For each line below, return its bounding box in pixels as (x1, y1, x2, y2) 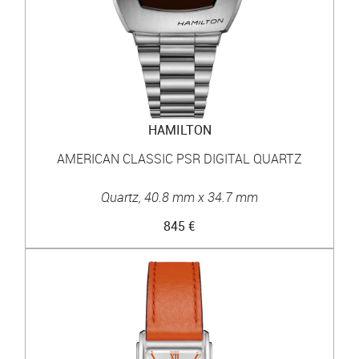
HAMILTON (147, 120, 212, 139)
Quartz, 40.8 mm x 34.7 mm (101, 188, 258, 206)
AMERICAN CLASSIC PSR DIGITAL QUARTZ (57, 149, 302, 167)
